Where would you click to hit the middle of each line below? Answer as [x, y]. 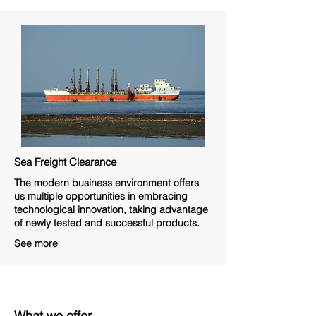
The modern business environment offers [107, 183]
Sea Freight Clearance [65, 162]
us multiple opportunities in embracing [101, 196]
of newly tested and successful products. [107, 223]
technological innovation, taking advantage [111, 209]
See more [36, 243]
